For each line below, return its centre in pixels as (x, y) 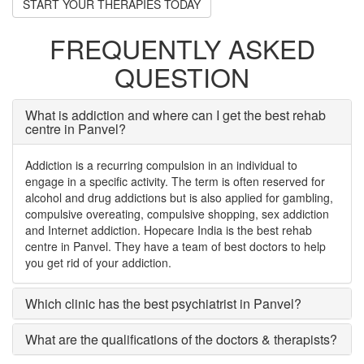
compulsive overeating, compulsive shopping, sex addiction (177, 214)
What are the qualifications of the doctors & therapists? (181, 339)
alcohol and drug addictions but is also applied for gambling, (179, 197)
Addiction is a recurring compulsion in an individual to (161, 165)
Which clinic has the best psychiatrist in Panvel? (163, 303)
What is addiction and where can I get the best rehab (175, 115)
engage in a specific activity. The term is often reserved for (175, 181)
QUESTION (182, 76)
